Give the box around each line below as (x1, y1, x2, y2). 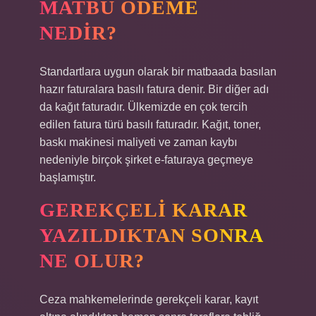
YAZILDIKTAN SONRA (39, 224, 264, 246)
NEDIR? (39, 22, 117, 44)
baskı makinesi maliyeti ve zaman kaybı (39, 136, 237, 148)
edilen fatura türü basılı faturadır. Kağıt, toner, (39, 119, 261, 130)
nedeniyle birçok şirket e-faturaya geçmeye (39, 154, 253, 166)
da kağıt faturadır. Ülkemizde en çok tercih (39, 101, 248, 113)
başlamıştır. (39, 171, 96, 183)
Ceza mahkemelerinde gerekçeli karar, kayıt (39, 293, 258, 305)
